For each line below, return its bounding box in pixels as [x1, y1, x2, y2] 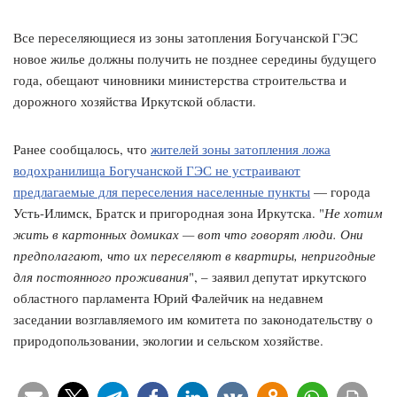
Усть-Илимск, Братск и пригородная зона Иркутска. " [13, 204, 324, 222]
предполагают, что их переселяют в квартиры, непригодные [13, 246, 376, 265]
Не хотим [324, 204, 383, 222]
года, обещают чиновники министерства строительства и [13, 71, 346, 90]
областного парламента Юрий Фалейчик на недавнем [13, 289, 323, 307]
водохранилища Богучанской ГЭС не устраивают [13, 161, 300, 180]
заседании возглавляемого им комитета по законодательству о [13, 310, 373, 329]
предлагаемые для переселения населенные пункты [13, 183, 310, 201]
